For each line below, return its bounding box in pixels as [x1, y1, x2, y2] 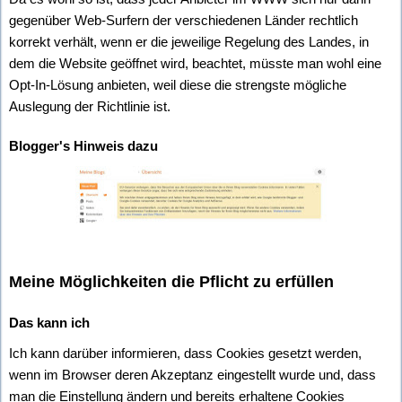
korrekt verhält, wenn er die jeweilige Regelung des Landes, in [9, 33, 369, 49]
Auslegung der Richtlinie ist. [9, 98, 170, 114]
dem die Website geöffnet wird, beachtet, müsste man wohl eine [9, 55, 381, 71]
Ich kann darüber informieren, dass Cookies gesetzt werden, [9, 345, 362, 361]
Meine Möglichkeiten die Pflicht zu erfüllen [9, 272, 334, 291]
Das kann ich [9, 314, 90, 330]
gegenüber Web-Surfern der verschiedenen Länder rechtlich [9, 12, 358, 28]
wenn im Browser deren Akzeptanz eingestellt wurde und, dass [9, 366, 376, 382]
